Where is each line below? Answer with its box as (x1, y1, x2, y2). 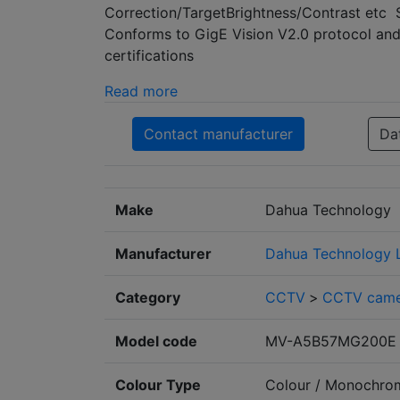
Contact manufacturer (144, 124, 293, 143)
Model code (115, 331, 197, 350)
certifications (104, 46, 194, 64)
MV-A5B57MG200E (265, 331, 396, 350)
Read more (104, 81, 178, 100)
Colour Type (115, 375, 201, 394)
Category (115, 287, 180, 306)
